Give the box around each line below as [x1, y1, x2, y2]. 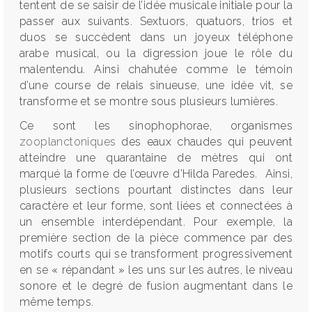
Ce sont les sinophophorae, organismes [19, 119, 292, 132]
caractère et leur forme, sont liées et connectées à [19, 199, 292, 212]
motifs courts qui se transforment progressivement [19, 247, 292, 260]
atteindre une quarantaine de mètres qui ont [19, 151, 292, 164]
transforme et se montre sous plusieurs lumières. [19, 95, 279, 108]
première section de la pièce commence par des [19, 231, 292, 244]
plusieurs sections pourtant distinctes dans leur [19, 183, 292, 196]
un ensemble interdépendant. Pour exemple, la [19, 215, 292, 228]
